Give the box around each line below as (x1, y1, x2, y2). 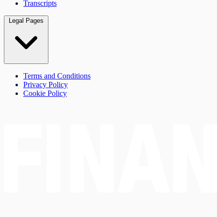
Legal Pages (9, 17, 44, 25)
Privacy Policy (23, 80, 68, 89)
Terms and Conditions (23, 72, 91, 80)
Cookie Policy (23, 89, 67, 98)
